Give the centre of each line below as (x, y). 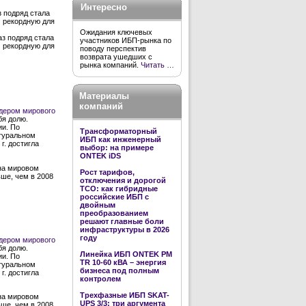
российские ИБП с (114, 197)
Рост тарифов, (107, 172)
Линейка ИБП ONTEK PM (126, 254)
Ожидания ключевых (116, 32)
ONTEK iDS (100, 156)
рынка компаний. (110, 65)
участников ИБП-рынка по (126, 40)
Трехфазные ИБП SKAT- (125, 295)
